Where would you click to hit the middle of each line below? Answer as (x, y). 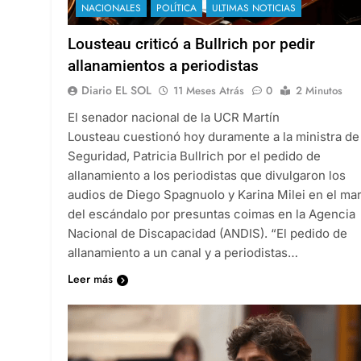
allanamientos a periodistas (163, 65)
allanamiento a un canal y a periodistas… (183, 252)
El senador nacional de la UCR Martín (174, 117)
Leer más (90, 278)
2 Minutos (319, 90)
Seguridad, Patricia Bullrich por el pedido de (194, 156)
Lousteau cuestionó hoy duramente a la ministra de (214, 136)
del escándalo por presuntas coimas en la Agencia (212, 214)
